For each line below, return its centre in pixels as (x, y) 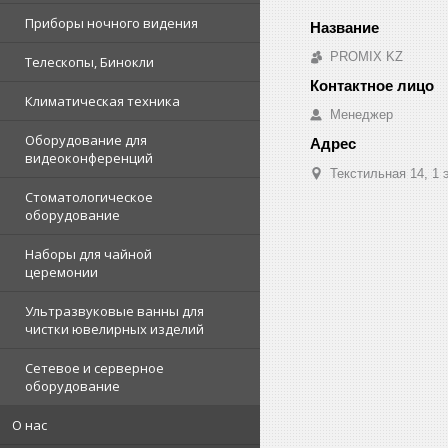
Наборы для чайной (88, 254)
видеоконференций (89, 158)
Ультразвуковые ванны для (114, 311)
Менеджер (361, 114)
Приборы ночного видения (111, 23)
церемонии (61, 272)
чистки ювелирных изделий (114, 329)
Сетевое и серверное (94, 368)
